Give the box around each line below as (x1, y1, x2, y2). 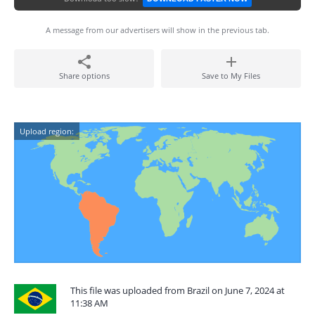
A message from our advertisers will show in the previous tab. (46, 25, 269, 35)
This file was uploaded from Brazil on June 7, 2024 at (70, 284, 285, 297)
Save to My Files (202, 70, 260, 81)
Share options (58, 70, 110, 81)
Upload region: (20, 126, 74, 136)
